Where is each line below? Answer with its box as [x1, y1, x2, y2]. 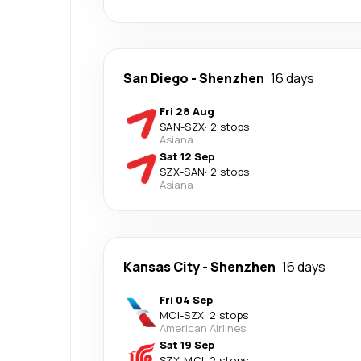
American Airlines [160, 321, 246, 335]
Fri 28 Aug [160, 104, 214, 118]
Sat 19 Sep [160, 338, 214, 352]
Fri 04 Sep [160, 293, 213, 307]
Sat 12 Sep [160, 149, 214, 164]
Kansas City [123, 258, 200, 276]
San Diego [123, 69, 189, 87]
